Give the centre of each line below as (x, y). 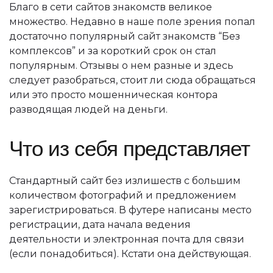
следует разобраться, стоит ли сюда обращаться (133, 80)
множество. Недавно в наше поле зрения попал (132, 22)
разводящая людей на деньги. (88, 110)
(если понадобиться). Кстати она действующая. (130, 254)
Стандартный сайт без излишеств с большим (125, 181)
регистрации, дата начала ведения (100, 225)
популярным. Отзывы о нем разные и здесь (121, 66)
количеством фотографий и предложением (123, 196)
